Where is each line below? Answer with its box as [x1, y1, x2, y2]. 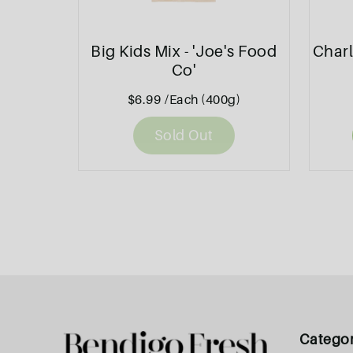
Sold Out [154, 127, 214, 144]
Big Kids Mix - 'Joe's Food [91, 42, 277, 61]
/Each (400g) [165, 91, 240, 108]
